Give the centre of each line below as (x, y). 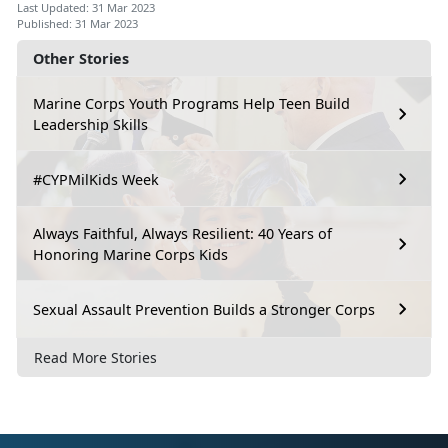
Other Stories (81, 59)
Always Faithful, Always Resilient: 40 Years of (182, 234)
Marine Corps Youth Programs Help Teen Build (191, 104)
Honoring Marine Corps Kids (130, 255)
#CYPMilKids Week (96, 179)
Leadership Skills (90, 125)
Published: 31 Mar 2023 (77, 24)
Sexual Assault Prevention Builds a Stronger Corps (204, 309)
